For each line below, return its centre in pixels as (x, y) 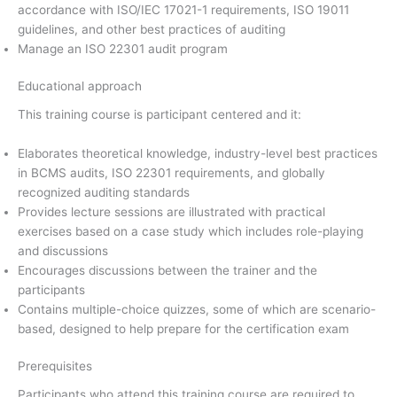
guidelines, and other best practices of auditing (152, 29)
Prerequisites (57, 366)
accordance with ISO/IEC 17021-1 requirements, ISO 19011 (183, 9)
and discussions (63, 250)
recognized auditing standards (105, 192)
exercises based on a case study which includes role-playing (191, 231)
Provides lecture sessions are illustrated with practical (171, 211)
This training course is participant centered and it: (160, 115)
